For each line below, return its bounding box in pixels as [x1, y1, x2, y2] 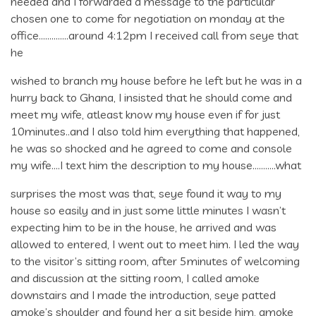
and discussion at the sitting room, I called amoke [11, 270, 260, 285]
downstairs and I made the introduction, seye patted [11, 287, 276, 302]
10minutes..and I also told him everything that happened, [11, 123, 300, 138]
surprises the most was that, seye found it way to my [11, 186, 281, 200]
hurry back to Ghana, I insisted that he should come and [11, 90, 292, 104]
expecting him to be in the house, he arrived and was [11, 219, 276, 234]
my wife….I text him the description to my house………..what [11, 157, 301, 172]
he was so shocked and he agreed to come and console [11, 140, 292, 155]
